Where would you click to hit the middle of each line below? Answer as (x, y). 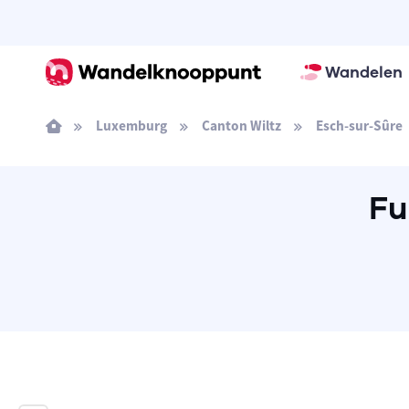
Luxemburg (131, 126)
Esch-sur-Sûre (359, 126)
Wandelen (363, 72)
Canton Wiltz (241, 126)
